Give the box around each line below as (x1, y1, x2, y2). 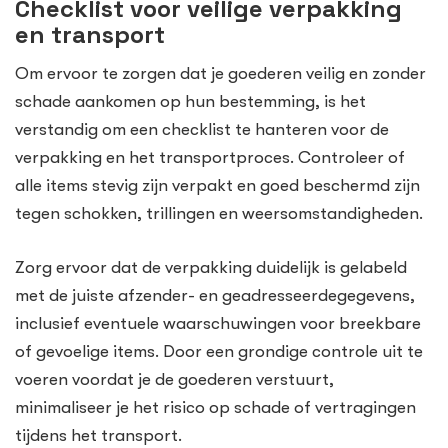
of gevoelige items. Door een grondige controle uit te (15, 341, 423, 361)
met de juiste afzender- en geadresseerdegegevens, (15, 285, 415, 305)
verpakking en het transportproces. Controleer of (15, 148, 405, 168)
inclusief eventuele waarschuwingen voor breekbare (15, 313, 421, 333)
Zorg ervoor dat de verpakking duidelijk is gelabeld (15, 257, 407, 277)
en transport (15, 19, 165, 51)
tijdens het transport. (15, 425, 182, 445)
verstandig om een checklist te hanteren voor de (15, 120, 389, 140)
